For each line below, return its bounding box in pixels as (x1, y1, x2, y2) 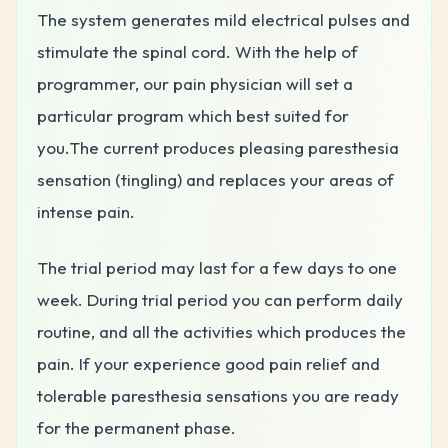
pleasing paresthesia (239, 136, 399, 158)
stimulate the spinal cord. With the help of (37, 40, 358, 62)
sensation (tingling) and (37, 168, 219, 190)
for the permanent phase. (37, 416, 236, 438)
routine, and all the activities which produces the (37, 320, 406, 342)
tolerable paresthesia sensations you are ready (37, 384, 399, 406)
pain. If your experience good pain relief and (37, 352, 380, 374)
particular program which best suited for (37, 104, 349, 126)
